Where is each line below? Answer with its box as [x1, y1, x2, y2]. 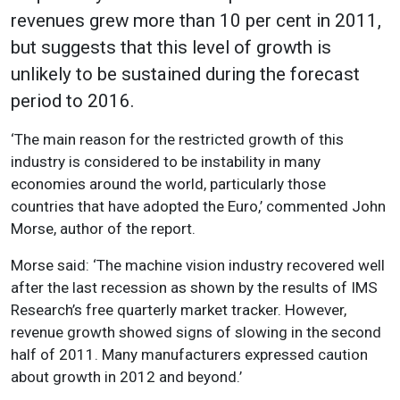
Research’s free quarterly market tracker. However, [11, 301, 346, 320]
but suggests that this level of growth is [11, 37, 331, 59]
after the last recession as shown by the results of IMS [11, 279, 378, 297]
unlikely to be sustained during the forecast [11, 63, 360, 86]
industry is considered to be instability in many [11, 153, 321, 171]
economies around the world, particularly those [11, 175, 326, 194]
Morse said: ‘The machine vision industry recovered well [11, 256, 385, 275]
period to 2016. [11, 90, 135, 112]
